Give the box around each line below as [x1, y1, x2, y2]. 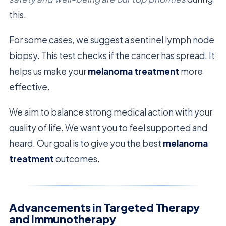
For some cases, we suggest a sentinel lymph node [9, 34, 214, 45]
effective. [9, 81, 50, 92]
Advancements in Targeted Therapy [9, 200, 200, 214]
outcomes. [54, 153, 100, 164]
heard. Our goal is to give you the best [9, 137, 163, 149]
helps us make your [9, 65, 88, 77]
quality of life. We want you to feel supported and [9, 122, 207, 133]
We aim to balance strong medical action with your [9, 106, 212, 118]
